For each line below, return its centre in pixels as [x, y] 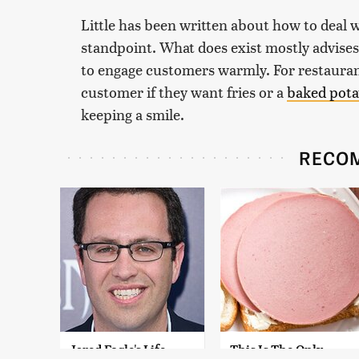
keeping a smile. [133, 114]
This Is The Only [276, 349]
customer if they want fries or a [184, 91]
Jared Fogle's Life [118, 349]
